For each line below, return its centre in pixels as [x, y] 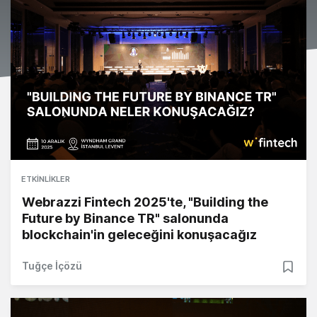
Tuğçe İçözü [52, 265]
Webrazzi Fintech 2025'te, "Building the [145, 202]
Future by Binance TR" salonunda [125, 218]
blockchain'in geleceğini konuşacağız [139, 234]
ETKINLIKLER [46, 179]
